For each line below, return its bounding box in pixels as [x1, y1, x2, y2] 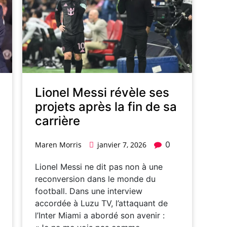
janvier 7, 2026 [97, 140, 146, 150]
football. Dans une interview [35, 186, 142, 197]
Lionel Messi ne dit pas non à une [35, 162, 163, 172]
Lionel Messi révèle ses [35, 85, 169, 100]
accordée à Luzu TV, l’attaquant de [35, 198, 168, 209]
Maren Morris [35, 140, 82, 150]
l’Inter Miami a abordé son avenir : [35, 210, 165, 221]
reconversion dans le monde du [35, 174, 156, 184]
